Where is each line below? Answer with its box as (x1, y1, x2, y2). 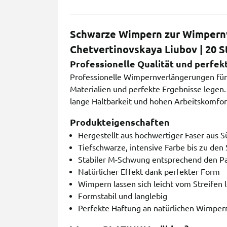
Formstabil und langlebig (78, 192, 167, 201)
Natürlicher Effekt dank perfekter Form (78, 167, 220, 177)
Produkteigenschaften (70, 117, 170, 128)
